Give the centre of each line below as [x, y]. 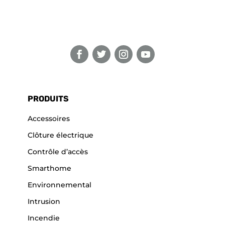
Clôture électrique [61, 135]
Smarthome [49, 168]
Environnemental [60, 185]
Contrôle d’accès [58, 152]
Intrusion [44, 202]
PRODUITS [48, 99]
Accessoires [49, 119]
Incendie [44, 218]
